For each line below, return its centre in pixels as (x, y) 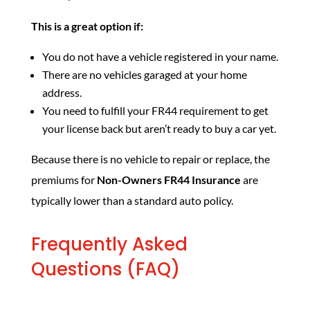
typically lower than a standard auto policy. (132, 200)
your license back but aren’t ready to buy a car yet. (159, 128)
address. (62, 92)
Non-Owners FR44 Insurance (168, 180)
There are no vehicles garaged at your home (144, 74)
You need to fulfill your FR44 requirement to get (155, 110)
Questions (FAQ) (105, 269)
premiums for (64, 180)
